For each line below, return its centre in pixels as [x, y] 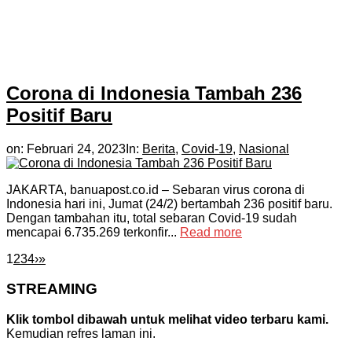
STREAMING [52, 289]
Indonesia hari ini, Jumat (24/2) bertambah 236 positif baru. [169, 203]
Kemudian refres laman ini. [81, 334]
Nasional [264, 148]
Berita [159, 148]
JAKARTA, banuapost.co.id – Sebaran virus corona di [156, 189]
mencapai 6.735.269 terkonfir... [93, 232]
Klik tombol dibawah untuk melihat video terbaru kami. [167, 320]
